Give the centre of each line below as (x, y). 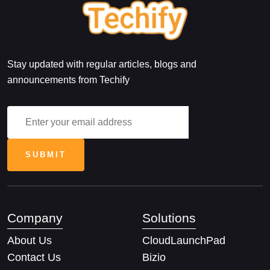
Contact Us (34, 257)
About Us (30, 240)
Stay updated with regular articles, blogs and (102, 64)
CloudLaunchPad (184, 240)
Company (35, 218)
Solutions (169, 218)
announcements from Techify (68, 80)
